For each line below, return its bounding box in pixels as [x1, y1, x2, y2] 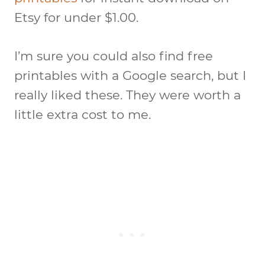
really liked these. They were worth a [14, 87, 241, 102]
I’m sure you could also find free [14, 48, 213, 63]
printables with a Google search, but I [14, 67, 246, 83]
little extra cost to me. [14, 106, 151, 122]
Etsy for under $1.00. [14, 9, 138, 25]
